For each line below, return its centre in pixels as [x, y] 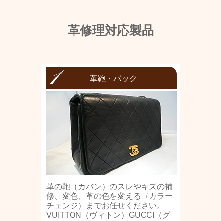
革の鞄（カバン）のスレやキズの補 [110, 186]
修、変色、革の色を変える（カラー [110, 196]
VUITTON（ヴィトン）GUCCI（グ [108, 215]
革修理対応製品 [110, 30]
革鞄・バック [113, 78]
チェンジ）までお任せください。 [106, 205]
